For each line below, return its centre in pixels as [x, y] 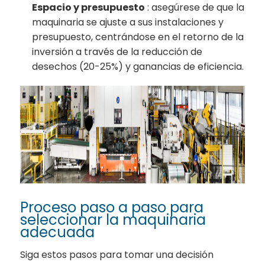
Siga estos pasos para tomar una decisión [117, 254]
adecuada [58, 232]
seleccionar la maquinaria [113, 219]
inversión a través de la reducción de [117, 52]
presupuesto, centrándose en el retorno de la [138, 37]
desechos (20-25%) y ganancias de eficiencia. [138, 67]
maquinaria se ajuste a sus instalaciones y [128, 22]
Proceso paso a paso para [112, 207]
